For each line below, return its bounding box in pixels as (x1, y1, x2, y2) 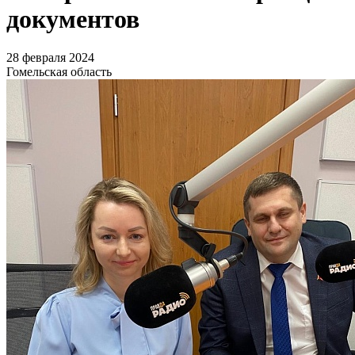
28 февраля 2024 (6, 51, 94, 65)
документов (6, 5, 139, 34)
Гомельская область (6, 65, 112, 79)
